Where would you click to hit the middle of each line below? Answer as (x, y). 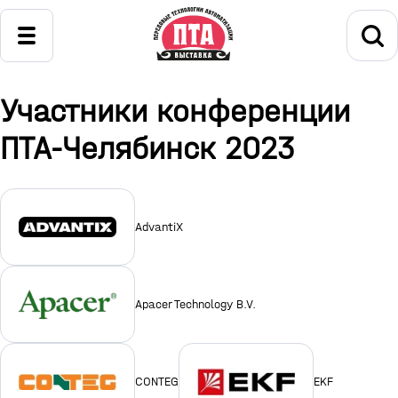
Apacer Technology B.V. (195, 305)
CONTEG (157, 382)
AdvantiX (159, 227)
